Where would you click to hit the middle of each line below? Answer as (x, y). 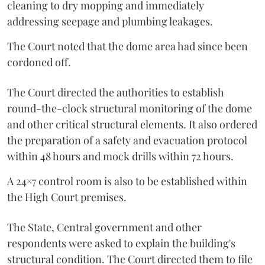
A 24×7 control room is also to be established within (127, 181)
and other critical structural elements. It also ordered (132, 124)
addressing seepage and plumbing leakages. (110, 21)
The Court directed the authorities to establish (116, 92)
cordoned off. (39, 62)
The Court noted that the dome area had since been (127, 46)
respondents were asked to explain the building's (121, 243)
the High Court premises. (67, 197)
